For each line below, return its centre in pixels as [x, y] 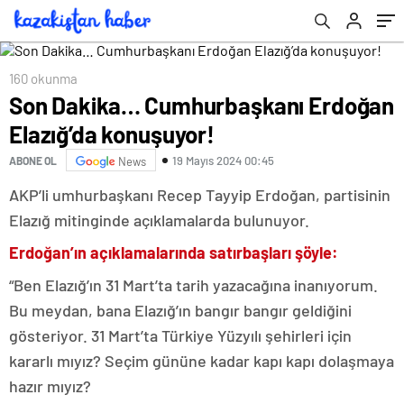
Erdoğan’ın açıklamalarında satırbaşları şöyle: [174, 252]
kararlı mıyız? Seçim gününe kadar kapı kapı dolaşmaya [202, 361]
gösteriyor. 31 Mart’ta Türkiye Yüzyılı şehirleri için [180, 335]
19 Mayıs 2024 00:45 [223, 160]
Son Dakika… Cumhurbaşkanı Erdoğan [202, 105]
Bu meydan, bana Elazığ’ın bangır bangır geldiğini [180, 310]
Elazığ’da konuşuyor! [112, 134]
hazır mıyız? [50, 386]
